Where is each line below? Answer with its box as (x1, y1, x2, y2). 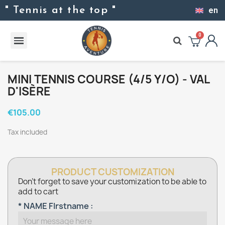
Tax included (8, 127, 47, 137)
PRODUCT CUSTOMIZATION (51, 165, 174, 178)
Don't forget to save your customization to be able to (18, 176, 206, 187)
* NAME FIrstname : (18, 200, 93, 211)
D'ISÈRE (8, 83, 51, 99)
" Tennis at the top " (5, 5, 117, 16)
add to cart (18, 186, 58, 197)
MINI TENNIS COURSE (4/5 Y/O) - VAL (8, 71, 209, 87)
